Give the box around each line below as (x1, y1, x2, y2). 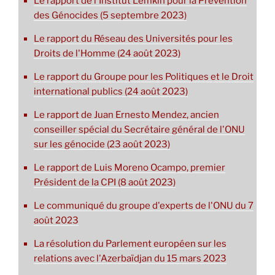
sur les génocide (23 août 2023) (34, 139, 170, 150)
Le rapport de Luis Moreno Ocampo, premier (34, 162, 225, 174)
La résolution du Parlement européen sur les (34, 238, 227, 250)
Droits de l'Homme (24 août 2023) (34, 48, 180, 60)
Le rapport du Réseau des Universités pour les (34, 33, 233, 45)
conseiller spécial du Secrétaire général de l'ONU (34, 124, 245, 136)
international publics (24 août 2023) (34, 86, 188, 98)
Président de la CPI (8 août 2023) (34, 177, 176, 188)
